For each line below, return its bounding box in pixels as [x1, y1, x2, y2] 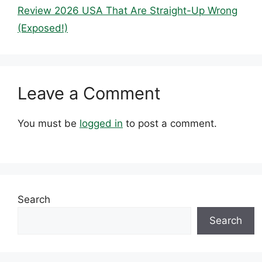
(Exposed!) [18, 22, 68, 34]
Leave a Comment [18, 82, 161, 104]
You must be [18, 117, 80, 129]
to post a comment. [123, 117, 217, 129]
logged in [80, 117, 123, 129]
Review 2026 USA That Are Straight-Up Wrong [18, 4, 237, 16]
